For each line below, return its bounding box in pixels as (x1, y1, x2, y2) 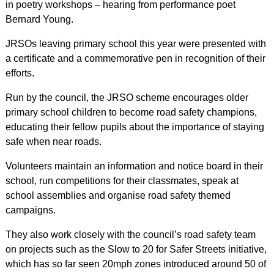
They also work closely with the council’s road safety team (5, 229, 256, 240)
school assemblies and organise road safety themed (5, 190, 231, 201)
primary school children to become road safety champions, (5, 106, 257, 117)
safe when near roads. (5, 136, 102, 147)
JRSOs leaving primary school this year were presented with (5, 38, 266, 49)
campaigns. (5, 204, 56, 215)
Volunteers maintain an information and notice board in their (5, 160, 263, 171)
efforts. (5, 67, 34, 78)
